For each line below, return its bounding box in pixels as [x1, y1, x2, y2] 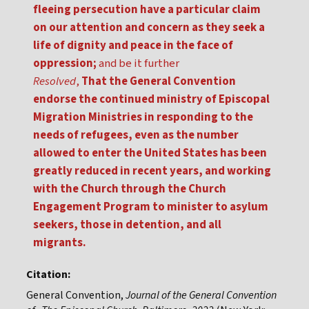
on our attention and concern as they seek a [33, 19, 265, 37]
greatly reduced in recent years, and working [33, 163, 271, 180]
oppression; [33, 55, 97, 72]
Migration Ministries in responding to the [33, 109, 253, 126]
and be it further [97, 55, 179, 72]
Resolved [33, 73, 76, 90]
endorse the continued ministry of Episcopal [33, 91, 270, 108]
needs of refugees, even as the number [33, 127, 239, 144]
